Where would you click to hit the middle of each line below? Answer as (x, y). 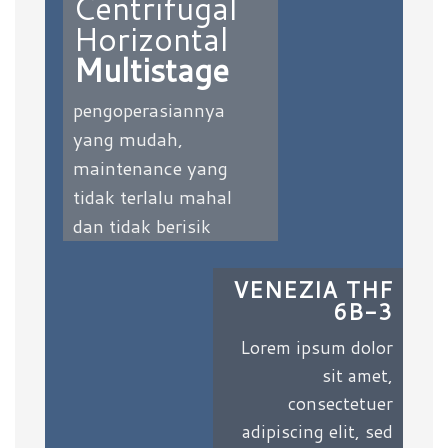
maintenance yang (150, 168)
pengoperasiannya (148, 110)
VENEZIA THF (312, 289)
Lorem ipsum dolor (316, 347)
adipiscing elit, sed (317, 431)
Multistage (150, 69)
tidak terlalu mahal (152, 197)
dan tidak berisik (141, 226)
